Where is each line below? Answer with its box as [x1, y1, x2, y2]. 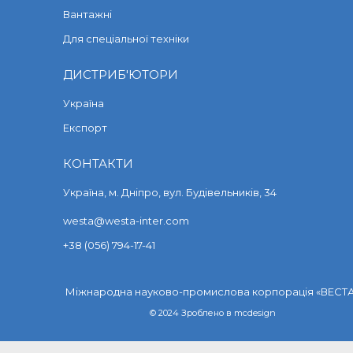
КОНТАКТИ [63, 156, 133, 172]
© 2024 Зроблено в [150, 307, 234, 319]
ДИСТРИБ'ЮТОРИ [63, 67, 178, 83]
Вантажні [63, 8, 112, 21]
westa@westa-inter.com [63, 214, 189, 228]
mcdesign [234, 307, 276, 319]
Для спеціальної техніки [63, 32, 189, 46]
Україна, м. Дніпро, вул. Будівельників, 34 [63, 186, 277, 199]
